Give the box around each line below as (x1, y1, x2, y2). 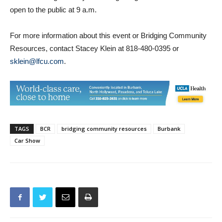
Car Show (14, 118, 40, 126)
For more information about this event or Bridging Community (10, 12, 207, 21)
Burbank (158, 107, 180, 114)
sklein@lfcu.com (10, 38, 64, 47)
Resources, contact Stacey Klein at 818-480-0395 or (10, 25, 179, 34)
